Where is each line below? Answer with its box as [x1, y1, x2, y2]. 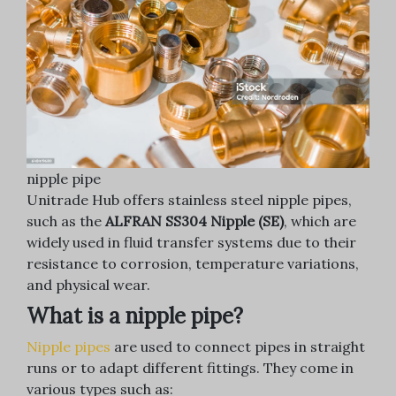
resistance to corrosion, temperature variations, [27, 255, 359, 273]
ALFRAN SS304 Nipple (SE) [105, 212, 284, 231]
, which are [284, 212, 356, 231]
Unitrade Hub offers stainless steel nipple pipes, [27, 191, 352, 209]
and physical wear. [27, 276, 150, 294]
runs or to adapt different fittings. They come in [27, 359, 354, 377]
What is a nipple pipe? [27, 302, 243, 331]
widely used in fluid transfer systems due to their [27, 233, 356, 252]
